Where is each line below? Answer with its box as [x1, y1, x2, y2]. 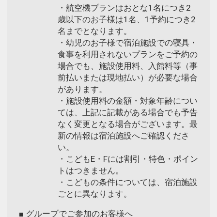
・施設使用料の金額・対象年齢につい [58, 96, 198, 106]
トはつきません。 [58, 166, 124, 176]
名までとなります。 [58, 26, 132, 36]
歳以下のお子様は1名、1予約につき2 [58, 15, 196, 25]
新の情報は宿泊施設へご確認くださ [58, 131, 189, 141]
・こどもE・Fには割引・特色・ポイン [58, 154, 198, 164]
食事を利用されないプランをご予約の [58, 49, 198, 60]
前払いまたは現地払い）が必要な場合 [58, 73, 198, 83]
